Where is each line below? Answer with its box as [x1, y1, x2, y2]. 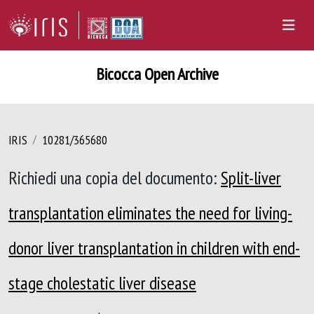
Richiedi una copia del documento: [8, 166, 221, 189]
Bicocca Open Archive [95, 63, 219, 85]
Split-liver [221, 166, 281, 189]
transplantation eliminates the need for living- [8, 201, 292, 224]
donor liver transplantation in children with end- [8, 236, 300, 259]
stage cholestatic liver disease [8, 271, 196, 294]
